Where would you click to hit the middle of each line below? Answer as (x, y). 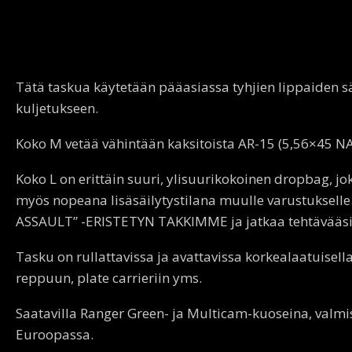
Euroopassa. (55, 334)
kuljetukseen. (57, 108)
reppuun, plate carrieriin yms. (109, 277)
